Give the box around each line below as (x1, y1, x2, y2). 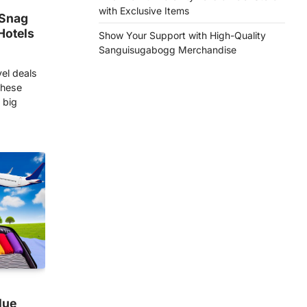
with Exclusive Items (99, 5, 189, 16)
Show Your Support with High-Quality (99, 29, 266, 41)
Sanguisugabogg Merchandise (99, 44, 236, 56)
